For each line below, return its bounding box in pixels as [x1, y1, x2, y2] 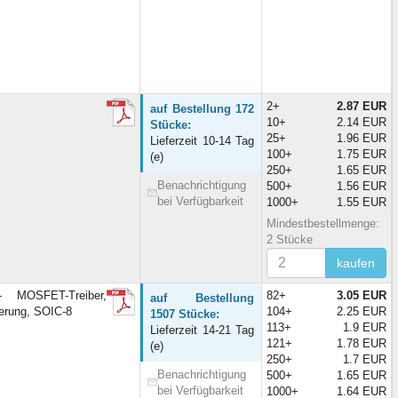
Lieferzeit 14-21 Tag [150, 322, 254, 337]
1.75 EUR [337, 147, 386, 161]
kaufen [337, 255, 375, 270]
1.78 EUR [337, 336, 386, 350]
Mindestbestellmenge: [267, 216, 379, 230]
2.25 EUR [337, 304, 386, 318]
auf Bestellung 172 [150, 101, 254, 115]
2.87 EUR [337, 99, 386, 113]
